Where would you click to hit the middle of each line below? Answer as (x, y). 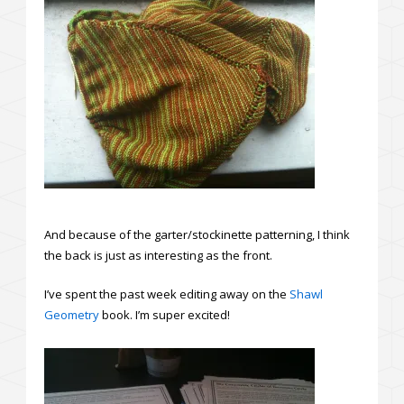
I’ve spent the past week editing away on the (167, 294)
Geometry (72, 315)
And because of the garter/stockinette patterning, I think (197, 235)
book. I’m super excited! (165, 315)
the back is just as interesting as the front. (158, 256)
